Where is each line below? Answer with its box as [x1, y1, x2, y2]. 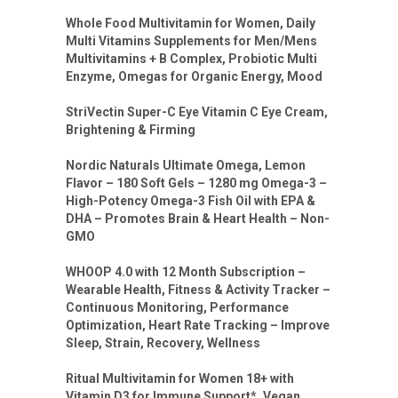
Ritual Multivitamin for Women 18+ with [66, 371, 294, 386]
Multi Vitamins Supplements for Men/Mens [66, 34, 317, 49]
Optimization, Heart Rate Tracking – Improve [66, 318, 330, 333]
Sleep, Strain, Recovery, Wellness [66, 336, 260, 351]
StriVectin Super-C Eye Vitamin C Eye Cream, [66, 105, 328, 120]
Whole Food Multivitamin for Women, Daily [66, 16, 315, 31]
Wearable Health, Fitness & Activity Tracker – [66, 283, 330, 298]
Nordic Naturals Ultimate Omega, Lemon [66, 158, 306, 173]
